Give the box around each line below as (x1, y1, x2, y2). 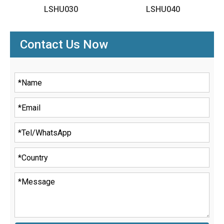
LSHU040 (146, 4, 180, 14)
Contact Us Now (20, 37, 108, 51)
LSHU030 (44, 4, 78, 14)
